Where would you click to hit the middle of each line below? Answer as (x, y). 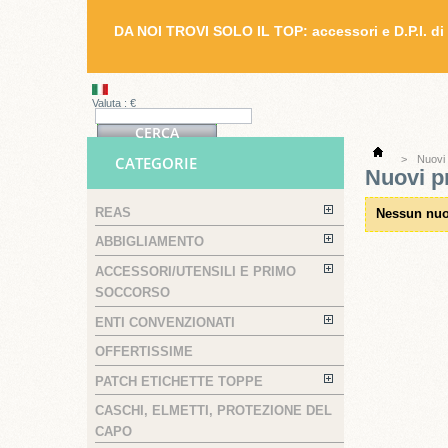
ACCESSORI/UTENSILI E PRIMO (195, 272)
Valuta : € (114, 102)
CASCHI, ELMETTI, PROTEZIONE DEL (213, 411)
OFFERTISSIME (144, 352)
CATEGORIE (156, 162)
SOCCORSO (132, 293)
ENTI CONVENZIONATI (165, 322)
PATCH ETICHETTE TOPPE (179, 381)
